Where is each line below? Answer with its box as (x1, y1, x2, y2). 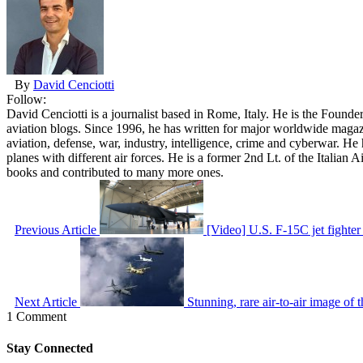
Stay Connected (6, 340, 93, 355)
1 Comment (6, 309, 66, 323)
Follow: (6, 92, 46, 106)
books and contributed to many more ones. (6, 164, 224, 179)
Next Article (15, 294, 77, 309)
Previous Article (15, 222, 96, 237)
